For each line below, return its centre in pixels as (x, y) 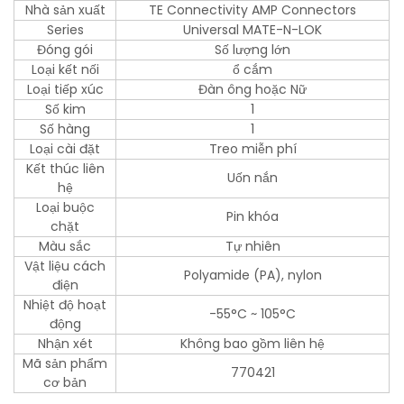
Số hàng (65, 129)
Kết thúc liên (65, 169)
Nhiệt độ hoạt (65, 305)
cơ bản (65, 383)
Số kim (65, 110)
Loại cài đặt (65, 149)
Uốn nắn (253, 178)
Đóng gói (65, 50)
